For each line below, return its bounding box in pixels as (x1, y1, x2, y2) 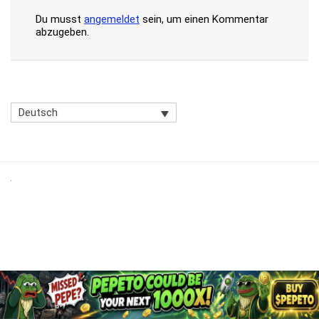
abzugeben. (36, 26, 89, 39)
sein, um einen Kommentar (140, 13, 268, 26)
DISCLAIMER (11, 285, 83, 300)
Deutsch (19, 105, 58, 119)
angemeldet (84, 13, 140, 26)
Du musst (36, 13, 84, 26)
